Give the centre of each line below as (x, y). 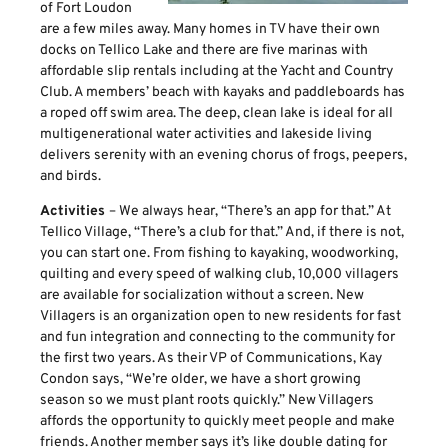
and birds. (70, 176)
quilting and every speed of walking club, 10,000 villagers (219, 275)
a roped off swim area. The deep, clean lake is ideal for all (216, 113)
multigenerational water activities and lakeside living (206, 134)
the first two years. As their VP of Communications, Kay (211, 359)
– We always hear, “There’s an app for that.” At (250, 212)
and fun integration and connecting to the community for (217, 338)
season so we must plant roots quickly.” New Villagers (207, 401)
